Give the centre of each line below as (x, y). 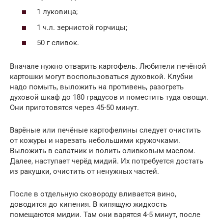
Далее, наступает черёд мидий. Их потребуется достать (107, 161)
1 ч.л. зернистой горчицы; (82, 27)
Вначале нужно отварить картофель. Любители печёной (108, 67)
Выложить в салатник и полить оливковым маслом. (103, 151)
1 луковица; (57, 12)
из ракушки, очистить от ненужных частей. (84, 172)
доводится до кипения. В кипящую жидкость (88, 205)
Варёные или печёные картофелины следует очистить (105, 130)
